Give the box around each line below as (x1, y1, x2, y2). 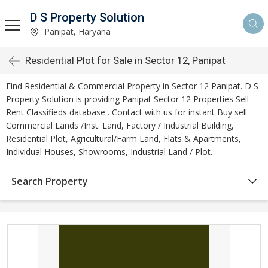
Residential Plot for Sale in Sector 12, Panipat (25, 54, 226, 66)
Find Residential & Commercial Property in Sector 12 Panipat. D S (6, 80, 258, 92)
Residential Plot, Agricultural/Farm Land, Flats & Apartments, (6, 133, 241, 144)
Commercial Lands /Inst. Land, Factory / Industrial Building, (6, 120, 234, 131)
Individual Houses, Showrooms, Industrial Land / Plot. (6, 146, 212, 157)
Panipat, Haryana (42, 25, 111, 37)
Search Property (11, 175, 88, 188)
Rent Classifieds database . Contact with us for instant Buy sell (6, 106, 247, 118)
